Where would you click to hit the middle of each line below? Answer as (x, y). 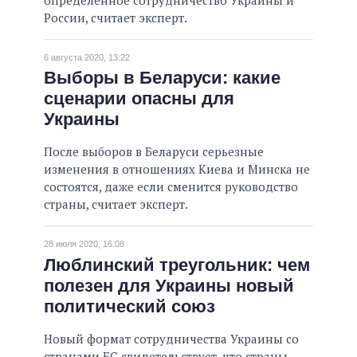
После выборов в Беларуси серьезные (154, 152)
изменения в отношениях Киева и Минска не (177, 169)
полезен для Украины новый (169, 285)
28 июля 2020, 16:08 (84, 244)
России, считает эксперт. (116, 17)
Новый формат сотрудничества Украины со (171, 338)
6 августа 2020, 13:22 (87, 57)
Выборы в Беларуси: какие (162, 78)
